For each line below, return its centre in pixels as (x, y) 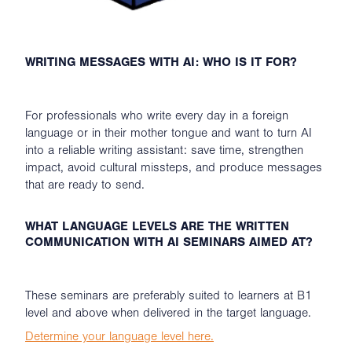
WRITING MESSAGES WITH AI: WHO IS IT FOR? (161, 62)
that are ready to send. (85, 184)
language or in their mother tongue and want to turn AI (169, 132)
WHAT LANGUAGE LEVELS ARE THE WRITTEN (157, 226)
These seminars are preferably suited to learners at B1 (169, 295)
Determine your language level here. (119, 336)
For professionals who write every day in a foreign (157, 115)
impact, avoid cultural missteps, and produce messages (174, 167)
